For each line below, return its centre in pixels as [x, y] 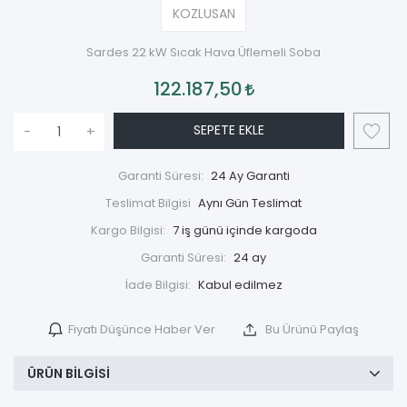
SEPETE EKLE [229, 130]
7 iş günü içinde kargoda [244, 230]
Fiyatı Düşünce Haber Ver [142, 329]
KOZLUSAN [203, 14]
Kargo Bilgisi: [128, 230]
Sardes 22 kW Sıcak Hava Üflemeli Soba [203, 52]
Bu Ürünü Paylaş [311, 329]
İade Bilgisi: [158, 285]
